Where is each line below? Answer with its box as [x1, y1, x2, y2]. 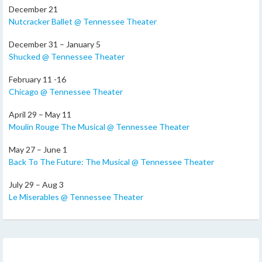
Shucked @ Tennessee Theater [9, 51, 125, 61]
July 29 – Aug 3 [9, 179, 64, 189]
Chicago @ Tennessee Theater [9, 86, 123, 96]
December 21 [9, 4, 58, 14]
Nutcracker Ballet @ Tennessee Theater [9, 16, 157, 26]
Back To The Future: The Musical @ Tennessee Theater [9, 156, 214, 167]
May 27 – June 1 [9, 144, 67, 154]
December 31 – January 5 [9, 39, 101, 49]
